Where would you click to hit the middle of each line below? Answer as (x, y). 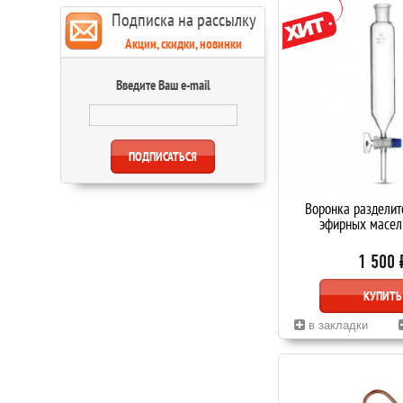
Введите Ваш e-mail (163, 85)
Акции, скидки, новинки (184, 44)
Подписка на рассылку (184, 20)
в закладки (336, 325)
